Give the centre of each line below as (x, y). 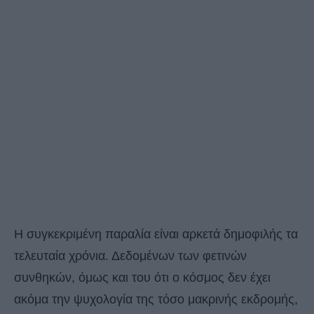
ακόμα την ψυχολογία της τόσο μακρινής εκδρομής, (156, 300)
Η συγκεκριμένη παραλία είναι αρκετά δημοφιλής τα (156, 234)
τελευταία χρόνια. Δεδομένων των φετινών (130, 256)
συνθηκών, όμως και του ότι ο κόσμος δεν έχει (142, 278)
